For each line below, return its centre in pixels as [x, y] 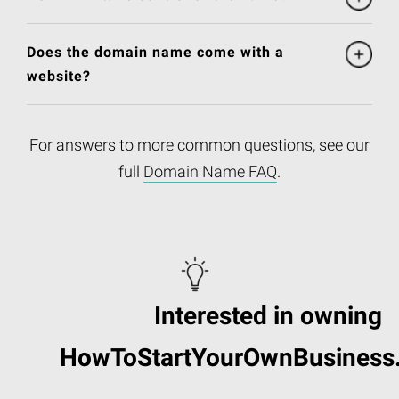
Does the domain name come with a [155, 53]
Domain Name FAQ [210, 172]
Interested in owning [268, 316]
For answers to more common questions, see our [199, 145]
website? [59, 77]
